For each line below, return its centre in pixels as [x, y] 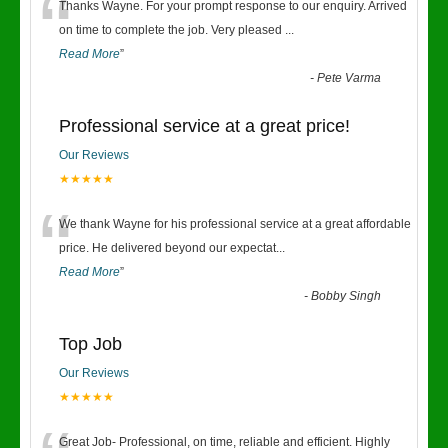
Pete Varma [349, 78]
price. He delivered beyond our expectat [167, 248]
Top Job [90, 344]
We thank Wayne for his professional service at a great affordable [235, 224]
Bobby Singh [346, 296]
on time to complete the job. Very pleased [172, 30]
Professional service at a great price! [204, 126]
